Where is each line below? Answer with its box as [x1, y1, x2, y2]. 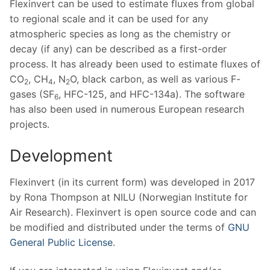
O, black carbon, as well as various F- [70, 73, 240, 86]
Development [10, 145, 113, 166]
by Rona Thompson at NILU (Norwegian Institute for [10, 190, 248, 203]
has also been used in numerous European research [10, 103, 244, 116]
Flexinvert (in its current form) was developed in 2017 [10, 175, 255, 188]
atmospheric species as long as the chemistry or [10, 28, 231, 40]
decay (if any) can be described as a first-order [10, 43, 227, 55]
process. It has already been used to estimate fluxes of [10, 58, 260, 71]
